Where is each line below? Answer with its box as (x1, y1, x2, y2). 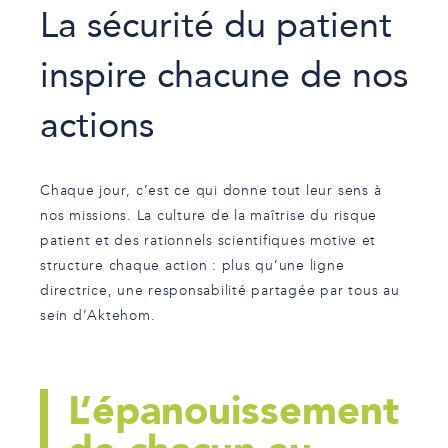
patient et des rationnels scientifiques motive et (40, 234, 377, 250)
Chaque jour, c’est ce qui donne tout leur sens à (40, 184, 382, 200)
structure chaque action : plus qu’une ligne (40, 259, 345, 275)
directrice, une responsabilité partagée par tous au (40, 284, 400, 300)
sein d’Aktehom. (40, 309, 156, 325)
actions (40, 96, 154, 152)
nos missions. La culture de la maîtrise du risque (40, 209, 378, 225)
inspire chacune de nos (40, 46, 408, 102)
